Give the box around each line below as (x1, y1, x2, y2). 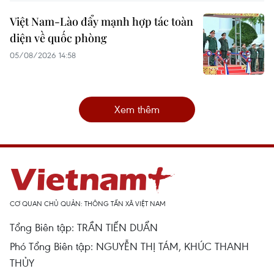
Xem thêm (114, 102, 160, 117)
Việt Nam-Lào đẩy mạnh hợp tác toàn (10, 14, 193, 29)
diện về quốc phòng (10, 31, 107, 46)
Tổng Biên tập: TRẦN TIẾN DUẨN (10, 220, 158, 235)
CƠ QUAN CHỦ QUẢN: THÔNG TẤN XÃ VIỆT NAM (10, 199, 166, 209)
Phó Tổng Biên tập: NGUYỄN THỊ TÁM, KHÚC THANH (10, 239, 249, 254)
